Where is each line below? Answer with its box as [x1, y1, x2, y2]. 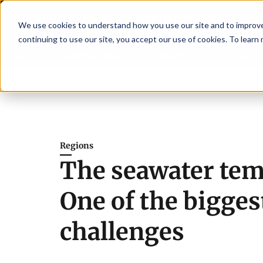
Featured [145, 48, 191, 62]
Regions [60, 140, 93, 151]
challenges [60, 217, 184, 247]
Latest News [63, 48, 126, 62]
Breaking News [9, 72, 75, 84]
